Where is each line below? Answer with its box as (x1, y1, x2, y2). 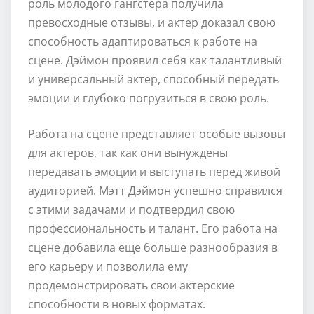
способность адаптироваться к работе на (28, 33, 257, 49)
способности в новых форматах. (28, 296, 205, 312)
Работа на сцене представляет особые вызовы (28, 125, 285, 142)
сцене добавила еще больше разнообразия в (28, 239, 278, 255)
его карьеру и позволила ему (28, 258, 188, 274)
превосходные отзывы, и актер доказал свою (28, 14, 275, 30)
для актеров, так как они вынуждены (28, 144, 228, 161)
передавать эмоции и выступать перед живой (28, 163, 280, 179)
